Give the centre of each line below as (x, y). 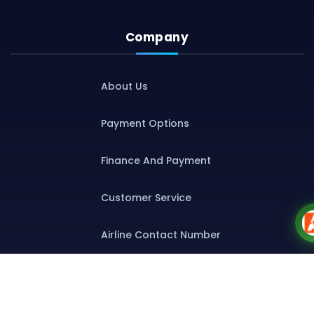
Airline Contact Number (161, 235)
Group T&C (129, 272)
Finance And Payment (156, 161)
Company (157, 37)
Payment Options (145, 123)
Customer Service (146, 198)
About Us (124, 86)
